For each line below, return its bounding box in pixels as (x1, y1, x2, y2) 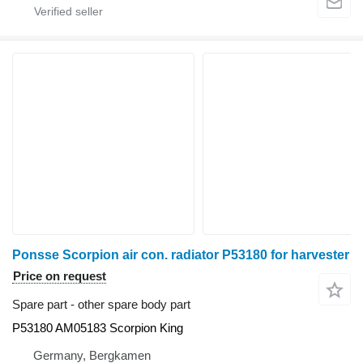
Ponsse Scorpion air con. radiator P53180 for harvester (12, 247, 349, 262)
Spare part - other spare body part (12, 297, 190, 311)
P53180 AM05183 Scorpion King (12, 320, 183, 335)
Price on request (13, 268, 106, 283)
